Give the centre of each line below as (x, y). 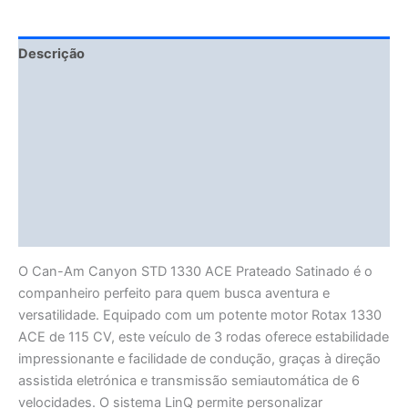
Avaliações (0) (65, 159)
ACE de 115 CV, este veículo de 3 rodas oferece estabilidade (204, 337)
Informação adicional (86, 124)
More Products (66, 229)
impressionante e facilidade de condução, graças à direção (199, 358)
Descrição (51, 54)
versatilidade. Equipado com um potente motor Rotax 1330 (200, 315)
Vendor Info (56, 194)
